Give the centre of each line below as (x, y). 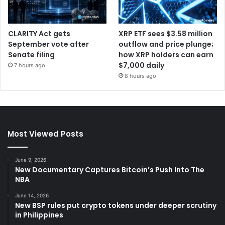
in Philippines (39, 215)
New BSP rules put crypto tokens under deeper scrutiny (116, 205)
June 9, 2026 (31, 159)
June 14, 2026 (32, 195)
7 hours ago (30, 65)
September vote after (48, 44)
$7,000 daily (142, 65)
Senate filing (31, 54)
